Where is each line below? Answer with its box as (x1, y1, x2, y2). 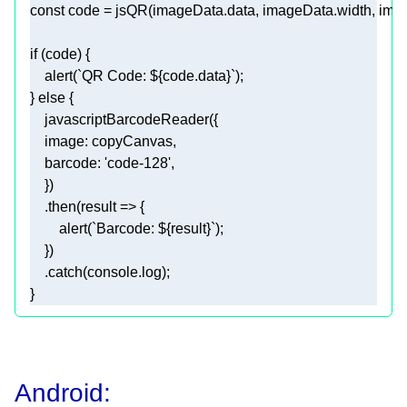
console (87, 264, 138, 281)
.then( (30, 199, 81, 215)
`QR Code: (77, 68, 150, 84)
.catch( (30, 264, 87, 281)
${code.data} (150, 68, 231, 84)
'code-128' (104, 155, 171, 172)
